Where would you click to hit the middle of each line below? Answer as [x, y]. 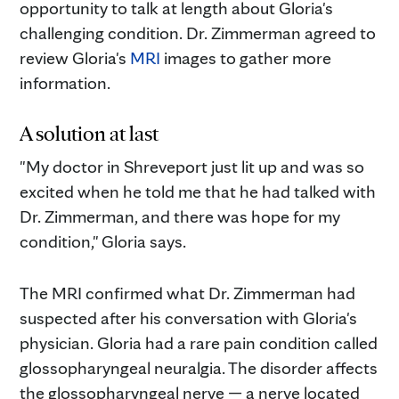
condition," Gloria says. [103, 241]
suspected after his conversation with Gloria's [188, 318]
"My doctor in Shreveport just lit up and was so [192, 166]
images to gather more [246, 57]
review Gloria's [75, 57]
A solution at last [89, 133]
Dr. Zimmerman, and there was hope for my [180, 216]
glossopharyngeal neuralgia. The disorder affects [199, 367]
